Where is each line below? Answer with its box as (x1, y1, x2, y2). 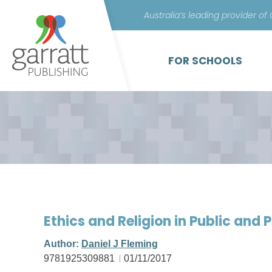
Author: (44, 239, 81, 249)
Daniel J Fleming (81, 239, 158, 249)
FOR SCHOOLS (168, 53, 242, 68)
